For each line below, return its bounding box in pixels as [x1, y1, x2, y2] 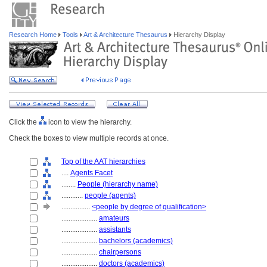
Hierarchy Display [172, 31, 225, 38]
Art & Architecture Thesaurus [82, 31, 169, 38]
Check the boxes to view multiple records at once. [9, 134, 169, 142]
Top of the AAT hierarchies [61, 157, 145, 166]
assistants [99, 225, 131, 234]
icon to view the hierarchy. [46, 118, 132, 126]
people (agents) [85, 191, 136, 200]
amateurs [99, 214, 129, 222]
